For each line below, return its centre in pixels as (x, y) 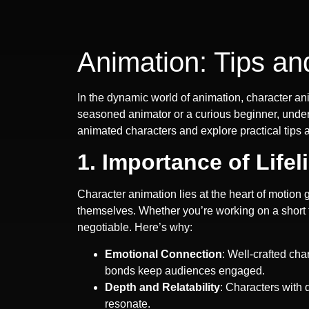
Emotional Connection (163, 254)
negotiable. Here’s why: (135, 228)
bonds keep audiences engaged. (185, 270)
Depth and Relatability (162, 287)
